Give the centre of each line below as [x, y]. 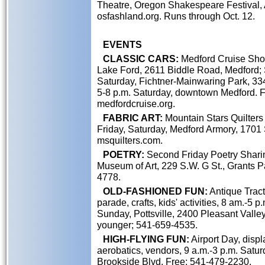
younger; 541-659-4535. [147, 225]
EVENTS [122, 44]
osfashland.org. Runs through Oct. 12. [176, 16]
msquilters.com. [130, 140]
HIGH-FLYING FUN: [146, 239]
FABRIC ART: [133, 118]
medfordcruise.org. [136, 104]
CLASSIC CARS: [141, 59]
